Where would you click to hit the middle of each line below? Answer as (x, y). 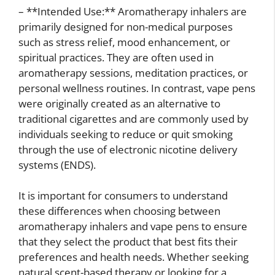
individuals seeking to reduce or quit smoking (126, 134)
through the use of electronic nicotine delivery (128, 149)
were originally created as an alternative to (119, 103)
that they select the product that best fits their (128, 242)
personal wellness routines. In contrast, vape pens (137, 88)
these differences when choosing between (119, 211)
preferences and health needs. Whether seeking (134, 257)
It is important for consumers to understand (123, 196)
